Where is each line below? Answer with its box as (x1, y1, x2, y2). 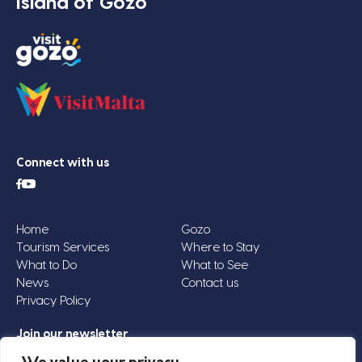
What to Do (16, 259, 77, 271)
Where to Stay (181, 242, 259, 254)
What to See (181, 259, 248, 271)
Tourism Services (16, 242, 109, 254)
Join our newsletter (16, 329, 128, 340)
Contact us (181, 277, 238, 289)
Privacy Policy (16, 295, 90, 307)
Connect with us (16, 157, 109, 169)
